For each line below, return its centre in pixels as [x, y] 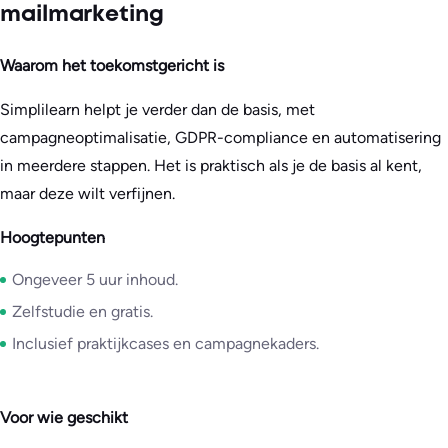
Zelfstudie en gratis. [82, 311]
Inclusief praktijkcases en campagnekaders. [165, 343]
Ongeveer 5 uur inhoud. [95, 279]
